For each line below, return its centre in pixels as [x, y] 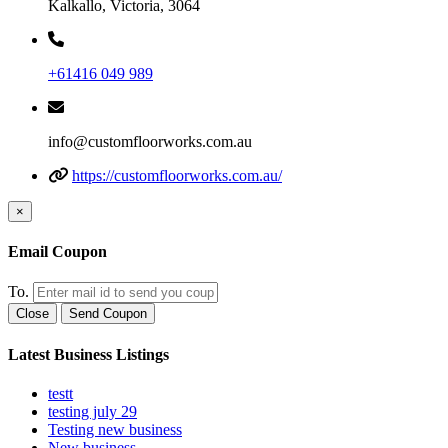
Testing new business [115, 429]
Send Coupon [108, 314]
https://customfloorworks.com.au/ [177, 175]
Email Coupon [57, 252]
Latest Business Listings [88, 354]
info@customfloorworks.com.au [150, 141]
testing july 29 [92, 411]
